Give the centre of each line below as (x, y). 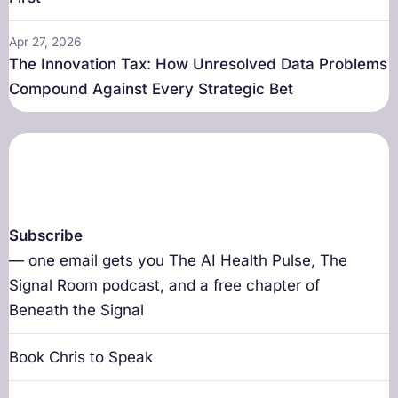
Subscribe (46, 236)
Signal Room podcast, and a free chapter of (164, 286)
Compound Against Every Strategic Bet (151, 89)
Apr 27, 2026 (45, 42)
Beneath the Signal (76, 310)
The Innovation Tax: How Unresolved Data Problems (198, 64)
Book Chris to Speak (81, 358)
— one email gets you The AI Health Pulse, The (178, 261)
